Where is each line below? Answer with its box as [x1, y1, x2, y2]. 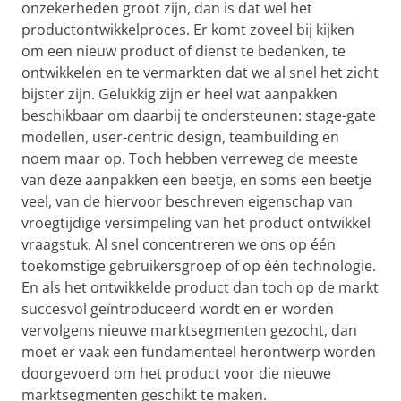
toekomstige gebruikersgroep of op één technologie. [21, 255, 376, 276]
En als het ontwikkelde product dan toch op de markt [21, 277, 379, 297]
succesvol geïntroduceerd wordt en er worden [21, 298, 334, 319]
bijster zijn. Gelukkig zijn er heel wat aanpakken [21, 83, 337, 104]
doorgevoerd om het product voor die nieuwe [21, 363, 331, 383]
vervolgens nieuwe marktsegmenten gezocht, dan [21, 320, 357, 340]
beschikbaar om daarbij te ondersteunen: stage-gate [21, 105, 376, 125]
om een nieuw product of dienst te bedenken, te [21, 40, 346, 61]
